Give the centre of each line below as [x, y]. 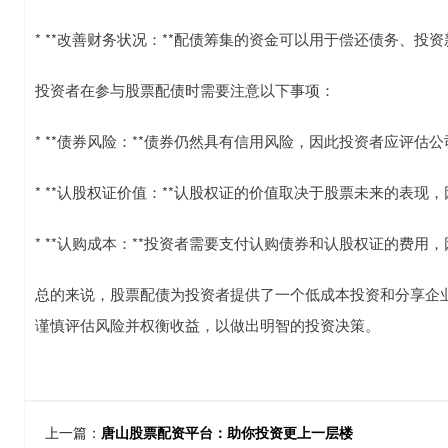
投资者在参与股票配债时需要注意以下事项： [185, 90]
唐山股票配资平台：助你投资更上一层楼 [227, 432]
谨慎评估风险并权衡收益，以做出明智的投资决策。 [207, 325]
